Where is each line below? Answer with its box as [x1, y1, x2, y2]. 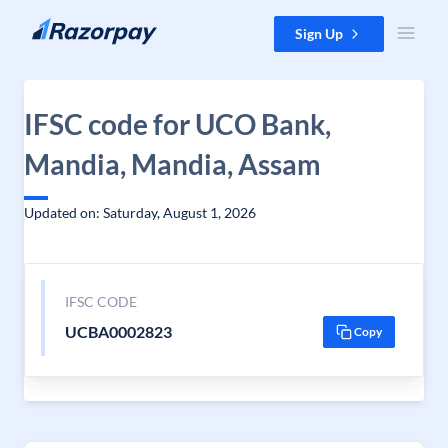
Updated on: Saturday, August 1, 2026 [24, 204, 256, 221]
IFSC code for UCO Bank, [24, 107, 331, 141]
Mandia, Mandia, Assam [24, 147, 321, 181]
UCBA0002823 [64, 322, 172, 341]
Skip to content [16, 17, 111, 34]
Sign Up [295, 25, 343, 42]
